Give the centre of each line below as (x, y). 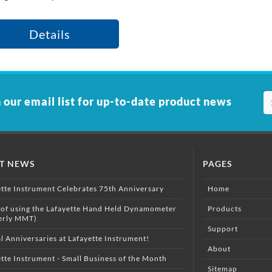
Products (225, 208)
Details (49, 34)
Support (223, 228)
